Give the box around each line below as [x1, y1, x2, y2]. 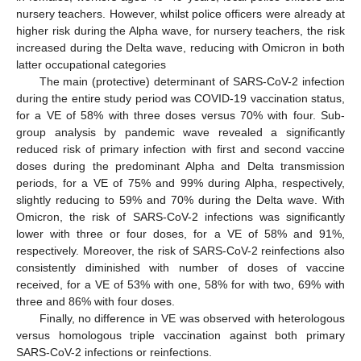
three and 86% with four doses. [16, 294, 175, 308]
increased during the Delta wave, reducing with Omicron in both [16, 40, 345, 54]
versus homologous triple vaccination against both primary [16, 328, 345, 342]
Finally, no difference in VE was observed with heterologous [39, 311, 345, 325]
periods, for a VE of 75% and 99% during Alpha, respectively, [16, 176, 345, 189]
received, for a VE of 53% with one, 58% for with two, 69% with [16, 277, 345, 291]
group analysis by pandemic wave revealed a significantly [16, 125, 345, 139]
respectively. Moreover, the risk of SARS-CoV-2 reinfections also [16, 243, 345, 257]
